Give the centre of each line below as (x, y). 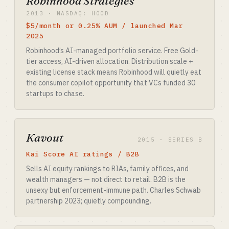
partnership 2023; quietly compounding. (89, 201)
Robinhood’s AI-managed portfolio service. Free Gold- (112, 51)
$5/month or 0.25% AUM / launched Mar (105, 26)
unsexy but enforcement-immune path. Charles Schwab (113, 190)
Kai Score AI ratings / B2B (83, 154)
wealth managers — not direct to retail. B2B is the (106, 179)
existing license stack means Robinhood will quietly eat (114, 72)
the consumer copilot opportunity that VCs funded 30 (111, 83)
